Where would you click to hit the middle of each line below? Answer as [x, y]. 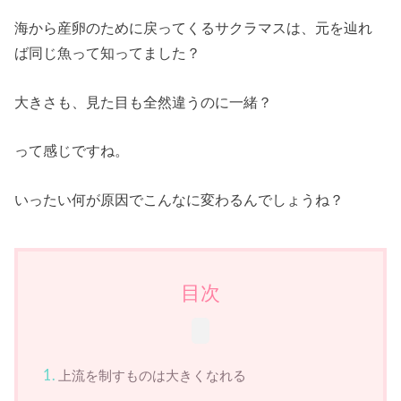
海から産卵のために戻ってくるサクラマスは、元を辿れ [194, 28]
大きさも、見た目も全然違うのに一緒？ [144, 102]
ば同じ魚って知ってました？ [108, 53]
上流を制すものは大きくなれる [153, 375]
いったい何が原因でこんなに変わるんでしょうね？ [179, 199]
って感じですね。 [72, 151]
